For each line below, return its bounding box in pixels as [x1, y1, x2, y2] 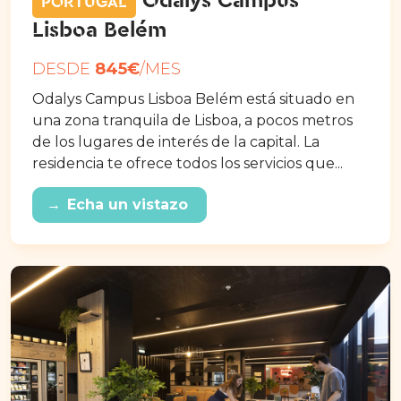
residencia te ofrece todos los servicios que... [32, 154, 343, 172]
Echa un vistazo [67, 195, 188, 213]
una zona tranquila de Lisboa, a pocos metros [32, 111, 353, 129]
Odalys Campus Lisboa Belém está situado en [32, 90, 354, 107]
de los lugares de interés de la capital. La [32, 132, 320, 150]
